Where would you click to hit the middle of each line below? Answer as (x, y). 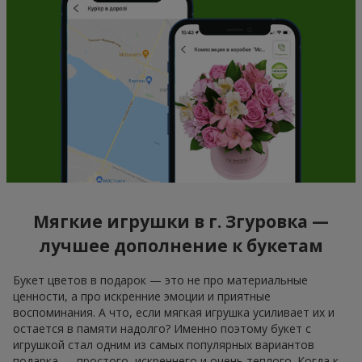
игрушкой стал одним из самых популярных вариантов (164, 344)
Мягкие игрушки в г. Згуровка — (181, 222)
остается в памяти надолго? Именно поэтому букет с (162, 328)
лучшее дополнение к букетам (181, 246)
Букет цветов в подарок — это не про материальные (160, 280)
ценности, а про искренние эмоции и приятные (142, 296)
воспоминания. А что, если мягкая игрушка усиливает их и (174, 312)
